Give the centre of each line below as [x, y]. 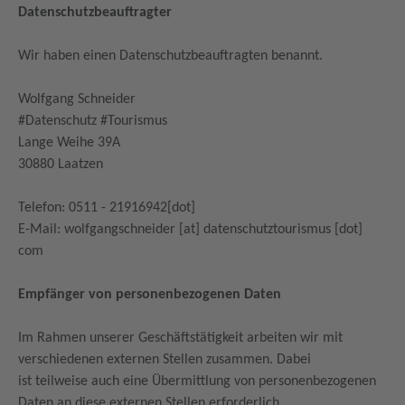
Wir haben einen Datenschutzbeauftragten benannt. [172, 56]
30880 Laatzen [62, 165]
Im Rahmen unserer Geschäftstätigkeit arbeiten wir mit [180, 338]
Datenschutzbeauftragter [95, 13]
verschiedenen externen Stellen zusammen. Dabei [166, 360]
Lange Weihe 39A [71, 143]
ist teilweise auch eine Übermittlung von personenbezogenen [197, 381]
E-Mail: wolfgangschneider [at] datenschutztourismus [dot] [190, 230]
